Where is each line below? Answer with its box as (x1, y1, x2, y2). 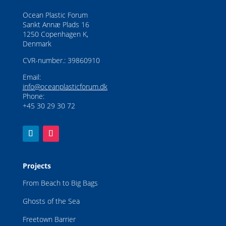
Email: (22, 72, 43, 82)
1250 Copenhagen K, (22, 29, 88, 39)
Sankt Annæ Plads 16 (22, 19, 89, 29)
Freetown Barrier (22, 214, 76, 224)
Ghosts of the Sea (22, 196, 80, 206)
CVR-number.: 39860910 (22, 55, 100, 65)
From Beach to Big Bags (22, 178, 98, 188)
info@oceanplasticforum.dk (22, 81, 107, 91)
